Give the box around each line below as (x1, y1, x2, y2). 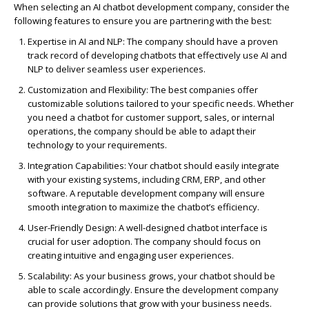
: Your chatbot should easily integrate (124, 159, 279, 172)
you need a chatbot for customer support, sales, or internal (28, 111, 275, 124)
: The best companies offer (146, 83, 258, 97)
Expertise (28, 35, 67, 48)
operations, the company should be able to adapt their (28, 125, 256, 138)
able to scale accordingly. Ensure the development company (28, 283, 279, 297)
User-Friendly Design (28, 221, 114, 235)
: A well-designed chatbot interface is (114, 221, 268, 235)
